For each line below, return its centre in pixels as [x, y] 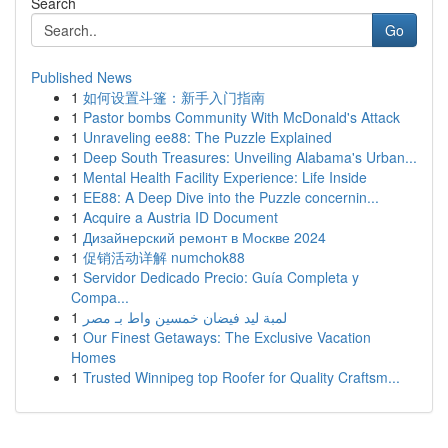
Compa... [100, 297]
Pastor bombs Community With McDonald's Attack [241, 117]
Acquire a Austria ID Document [180, 217]
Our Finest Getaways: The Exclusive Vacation [227, 337]
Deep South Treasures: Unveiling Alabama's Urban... [250, 157]
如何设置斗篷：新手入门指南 [174, 97]
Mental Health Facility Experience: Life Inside [225, 177]
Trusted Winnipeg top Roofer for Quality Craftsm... [241, 377]
